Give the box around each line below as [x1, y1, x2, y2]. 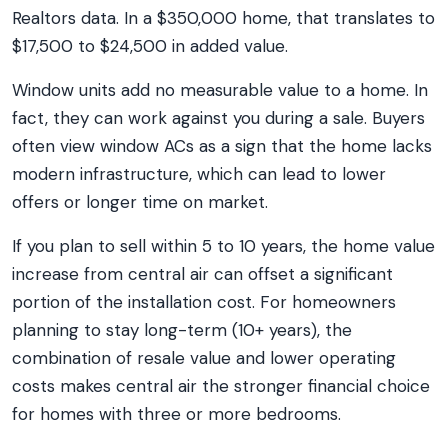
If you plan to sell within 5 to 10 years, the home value [12, 235, 435, 257]
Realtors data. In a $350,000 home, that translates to [12, 7, 435, 29]
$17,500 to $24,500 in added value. [12, 35, 288, 57]
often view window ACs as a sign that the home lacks [12, 135, 432, 157]
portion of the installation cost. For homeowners [12, 291, 396, 313]
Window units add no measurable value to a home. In [12, 79, 428, 101]
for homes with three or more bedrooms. [12, 403, 341, 425]
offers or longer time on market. [12, 191, 268, 213]
